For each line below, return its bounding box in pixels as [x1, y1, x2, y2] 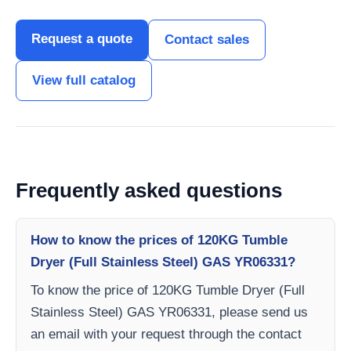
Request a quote [31, 31, 132, 46]
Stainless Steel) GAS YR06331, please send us [31, 305, 308, 320]
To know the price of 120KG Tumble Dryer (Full [31, 283, 305, 298]
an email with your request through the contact [31, 327, 302, 342]
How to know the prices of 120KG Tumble [31, 233, 288, 248]
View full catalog [32, 73, 136, 88]
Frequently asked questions [16, 179, 282, 202]
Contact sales [165, 32, 249, 47]
